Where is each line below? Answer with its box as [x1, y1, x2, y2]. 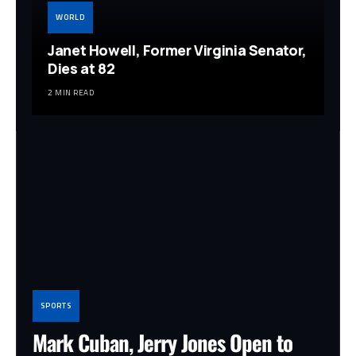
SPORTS [41, 299, 72, 311]
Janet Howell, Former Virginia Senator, [48, 41, 307, 60]
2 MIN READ [48, 87, 94, 99]
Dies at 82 [48, 59, 115, 79]
